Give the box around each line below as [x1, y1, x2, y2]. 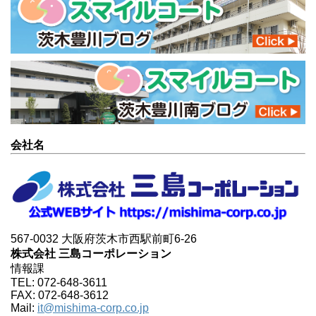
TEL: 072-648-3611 [11, 276, 107, 289]
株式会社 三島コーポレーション [11, 248, 171, 260]
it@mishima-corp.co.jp [37, 302, 149, 315]
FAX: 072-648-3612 [11, 289, 109, 302]
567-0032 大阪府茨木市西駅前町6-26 [11, 233, 197, 245]
